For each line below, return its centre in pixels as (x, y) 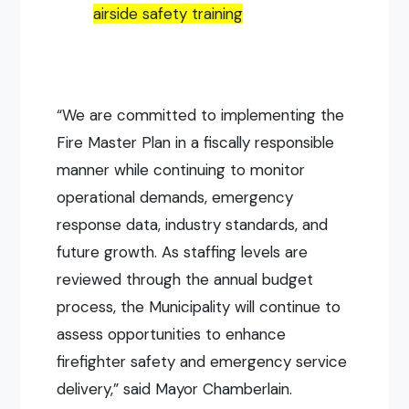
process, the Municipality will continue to (199, 307)
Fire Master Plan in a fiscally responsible (196, 143)
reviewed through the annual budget (185, 280)
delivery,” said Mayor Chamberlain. (175, 389)
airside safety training (168, 14)
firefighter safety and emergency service (202, 362)
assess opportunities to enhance (172, 335)
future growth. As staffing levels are (183, 252)
